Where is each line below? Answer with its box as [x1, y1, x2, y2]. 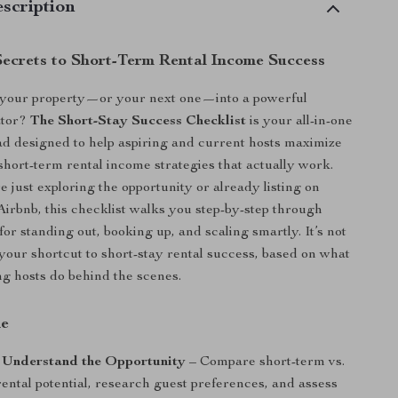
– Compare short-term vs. [186, 355, 346, 370]
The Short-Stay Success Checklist [30, 115, 247, 129]
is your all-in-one [246, 115, 354, 129]
